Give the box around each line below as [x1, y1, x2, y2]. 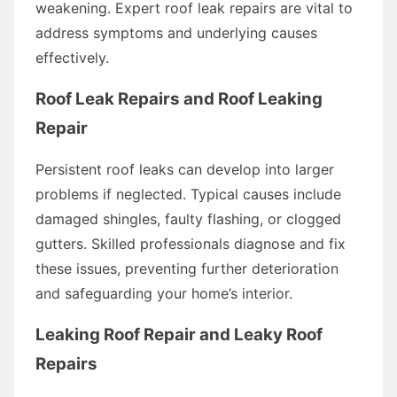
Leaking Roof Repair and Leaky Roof [35, 323, 323, 345]
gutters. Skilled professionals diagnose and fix [35, 234, 346, 253]
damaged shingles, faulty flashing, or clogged [35, 209, 341, 228]
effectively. [35, 48, 109, 66]
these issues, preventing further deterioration [35, 259, 339, 277]
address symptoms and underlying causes [35, 23, 317, 42]
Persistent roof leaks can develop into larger [35, 160, 334, 178]
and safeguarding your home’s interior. [35, 284, 292, 302]
